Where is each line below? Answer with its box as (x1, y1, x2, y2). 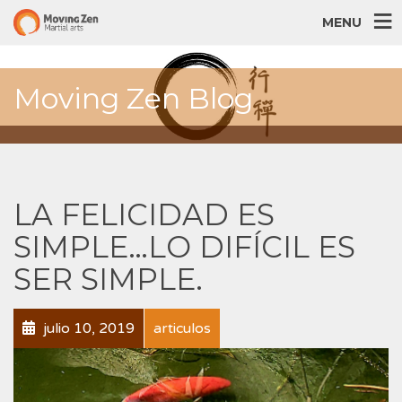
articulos (153, 319, 211, 337)
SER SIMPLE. (13, 260, 203, 297)
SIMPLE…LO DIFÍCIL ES (13, 228, 355, 265)
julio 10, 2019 (39, 319, 135, 337)
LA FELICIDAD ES (13, 196, 275, 232)
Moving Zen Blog (13, 80, 253, 116)
